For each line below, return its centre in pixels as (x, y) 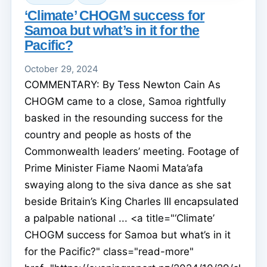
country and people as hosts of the (108, 134)
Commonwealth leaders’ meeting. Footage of (132, 151)
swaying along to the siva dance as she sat (128, 184)
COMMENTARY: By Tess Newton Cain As (122, 84)
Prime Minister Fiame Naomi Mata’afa (114, 168)
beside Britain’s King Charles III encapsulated (132, 201)
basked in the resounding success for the (124, 118)
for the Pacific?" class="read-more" (109, 251)
